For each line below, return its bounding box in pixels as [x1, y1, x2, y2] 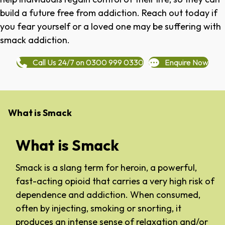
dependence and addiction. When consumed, [16, 189, 200, 201]
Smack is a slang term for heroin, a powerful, [16, 162, 197, 174]
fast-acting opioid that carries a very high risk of [16, 175, 214, 187]
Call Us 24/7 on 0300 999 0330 [33, 57, 144, 68]
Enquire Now [165, 57, 208, 68]
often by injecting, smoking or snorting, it [16, 202, 181, 214]
